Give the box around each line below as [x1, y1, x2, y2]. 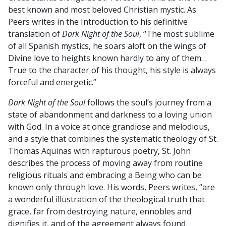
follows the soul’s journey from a [85, 97, 211, 108]
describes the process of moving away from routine [8, 157, 203, 169]
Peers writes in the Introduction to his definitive [8, 16, 188, 28]
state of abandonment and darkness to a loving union [8, 109, 212, 121]
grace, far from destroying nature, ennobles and [8, 206, 191, 217]
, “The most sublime [139, 28, 214, 40]
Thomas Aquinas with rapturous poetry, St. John [8, 145, 191, 157]
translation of [8, 28, 62, 40]
